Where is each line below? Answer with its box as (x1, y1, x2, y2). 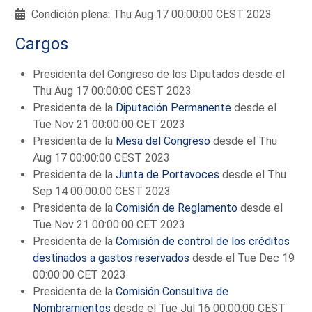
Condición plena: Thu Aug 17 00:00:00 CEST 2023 (29, 8, 272, 22)
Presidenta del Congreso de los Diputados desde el (33, 67, 286, 81)
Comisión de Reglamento (116, 201, 238, 214)
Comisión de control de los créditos (116, 234, 290, 248)
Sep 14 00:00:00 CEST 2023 (33, 184, 171, 198)
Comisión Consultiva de (116, 284, 229, 298)
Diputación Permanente (116, 100, 232, 114)
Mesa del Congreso (116, 134, 211, 148)
